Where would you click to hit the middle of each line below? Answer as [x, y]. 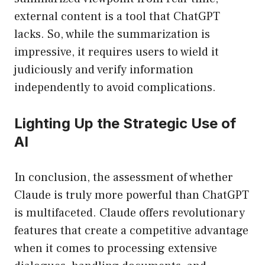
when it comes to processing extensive [116, 249]
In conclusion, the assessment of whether [124, 178]
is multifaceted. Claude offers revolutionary [130, 213]
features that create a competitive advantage [131, 231]
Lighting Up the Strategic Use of [125, 124]
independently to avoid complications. [115, 88]
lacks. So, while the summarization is [112, 35]
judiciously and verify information [104, 70]
